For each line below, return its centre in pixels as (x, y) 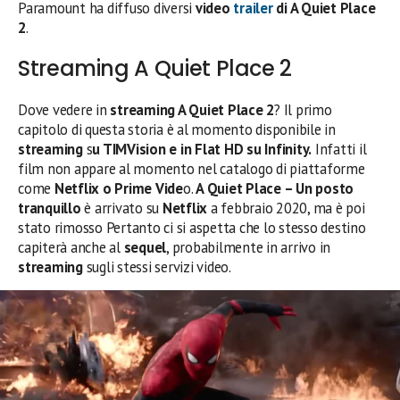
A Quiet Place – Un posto (275, 189)
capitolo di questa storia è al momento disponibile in (177, 130)
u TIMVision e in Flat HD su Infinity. (202, 150)
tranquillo (51, 208)
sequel (145, 248)
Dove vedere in (62, 110)
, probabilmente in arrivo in (249, 248)
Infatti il (339, 150)
